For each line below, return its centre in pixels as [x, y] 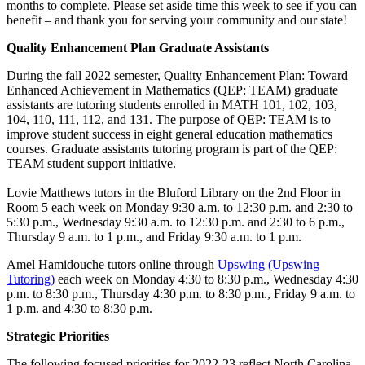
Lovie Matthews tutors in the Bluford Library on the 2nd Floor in [174, 193]
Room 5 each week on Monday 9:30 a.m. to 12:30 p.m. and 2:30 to [180, 208]
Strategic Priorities [58, 336]
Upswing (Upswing [268, 265]
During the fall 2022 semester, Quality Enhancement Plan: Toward [177, 76]
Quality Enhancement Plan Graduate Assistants [138, 48]
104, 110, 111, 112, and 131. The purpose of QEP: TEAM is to [169, 120]
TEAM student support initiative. [91, 164]
